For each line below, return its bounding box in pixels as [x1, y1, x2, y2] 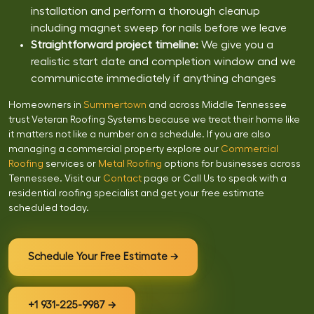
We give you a [198, 39, 273, 50]
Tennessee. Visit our [8, 173, 101, 184]
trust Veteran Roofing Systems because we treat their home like [8, 114, 300, 125]
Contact [103, 173, 142, 184]
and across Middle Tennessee [146, 100, 287, 110]
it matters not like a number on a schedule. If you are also [8, 129, 271, 139]
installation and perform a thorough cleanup [31, 5, 260, 17]
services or [43, 158, 96, 169]
